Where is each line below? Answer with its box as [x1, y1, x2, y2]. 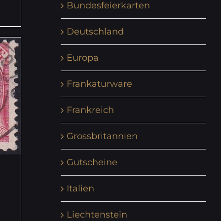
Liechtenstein [66, 209, 127, 220]
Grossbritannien [66, 130, 138, 142]
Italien [66, 183, 94, 194]
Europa [66, 52, 99, 63]
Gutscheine [66, 156, 117, 168]
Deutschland [66, 26, 124, 37]
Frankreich [66, 104, 114, 115]
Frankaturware [66, 78, 132, 89]
